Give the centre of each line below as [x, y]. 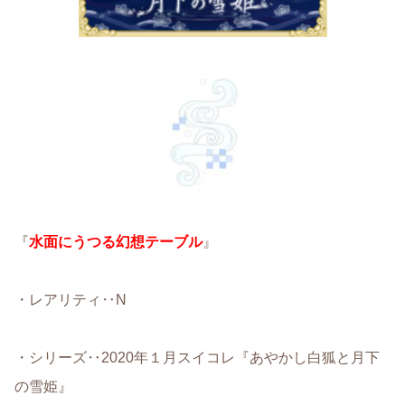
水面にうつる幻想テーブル [116, 241]
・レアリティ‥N [71, 299]
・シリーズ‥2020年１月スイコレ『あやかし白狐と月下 [197, 357]
